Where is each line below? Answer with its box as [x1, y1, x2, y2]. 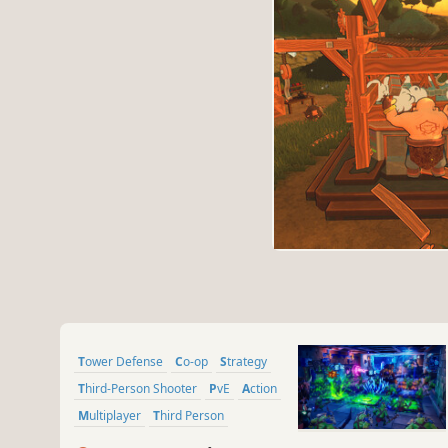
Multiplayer [89, 407, 141, 425]
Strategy [227, 353, 267, 371]
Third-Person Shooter [85, 380, 197, 398]
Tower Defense [85, 353, 163, 371]
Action [250, 380, 277, 398]
